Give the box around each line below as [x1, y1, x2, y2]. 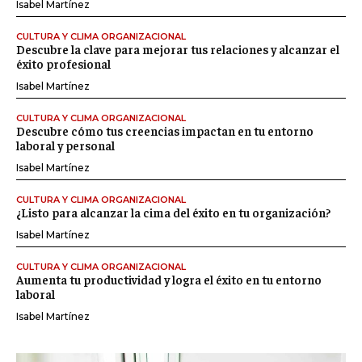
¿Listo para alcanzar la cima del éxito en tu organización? [16, 204, 330, 221]
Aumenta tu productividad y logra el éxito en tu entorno [16, 271, 322, 288]
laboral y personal [16, 137, 115, 154]
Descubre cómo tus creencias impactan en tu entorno [16, 123, 314, 139]
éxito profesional [16, 56, 111, 72]
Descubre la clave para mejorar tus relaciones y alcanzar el [16, 41, 339, 57]
